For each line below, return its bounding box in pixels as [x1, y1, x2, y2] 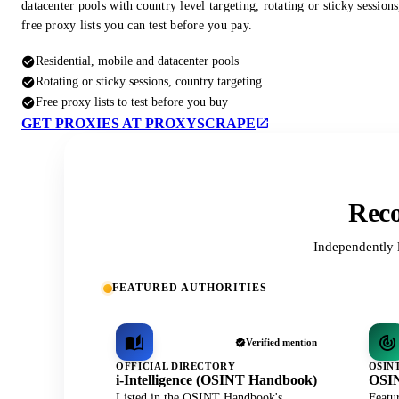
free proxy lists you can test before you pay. [21, 19, 253, 33]
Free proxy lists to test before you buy [36, 94, 228, 110]
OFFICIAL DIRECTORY [116, 361, 236, 372]
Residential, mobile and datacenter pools [36, 53, 239, 69]
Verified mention [245, 337, 317, 348]
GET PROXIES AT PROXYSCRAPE [21, 116, 256, 132]
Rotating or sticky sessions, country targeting [36, 74, 262, 89]
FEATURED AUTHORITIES [112, 281, 267, 295]
